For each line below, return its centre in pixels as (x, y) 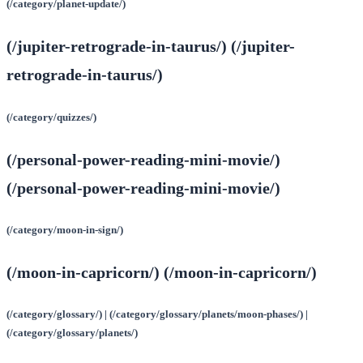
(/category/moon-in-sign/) (65, 229)
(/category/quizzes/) (51, 117)
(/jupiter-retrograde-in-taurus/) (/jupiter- (151, 47)
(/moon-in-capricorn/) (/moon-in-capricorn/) (162, 272)
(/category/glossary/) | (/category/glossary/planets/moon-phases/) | (157, 314)
